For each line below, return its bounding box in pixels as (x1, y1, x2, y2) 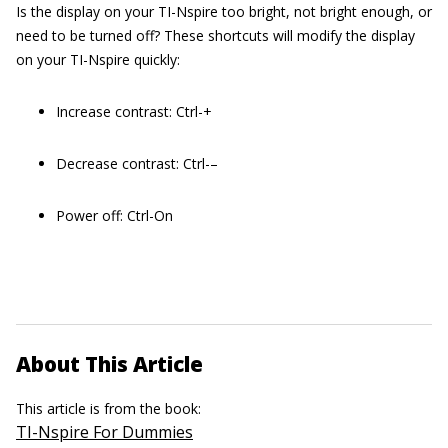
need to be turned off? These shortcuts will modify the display (16, 26, 415, 45)
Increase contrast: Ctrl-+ (56, 102, 212, 121)
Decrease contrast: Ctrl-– (56, 154, 218, 173)
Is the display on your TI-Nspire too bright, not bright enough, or (16, 2, 432, 21)
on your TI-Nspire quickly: (16, 50, 180, 69)
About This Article (16, 350, 203, 378)
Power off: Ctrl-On (56, 206, 173, 225)
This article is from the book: (16, 399, 205, 418)
